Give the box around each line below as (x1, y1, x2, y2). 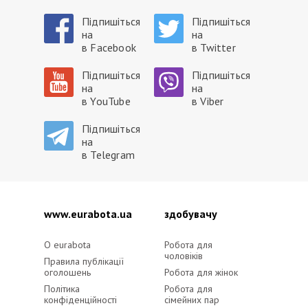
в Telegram (82, 148, 135, 162)
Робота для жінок (164, 266, 238, 278)
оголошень (44, 266, 91, 278)
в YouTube (82, 94, 131, 108)
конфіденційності (44, 294, 117, 306)
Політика (44, 283, 80, 295)
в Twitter (192, 41, 236, 54)
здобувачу (164, 207, 217, 221)
